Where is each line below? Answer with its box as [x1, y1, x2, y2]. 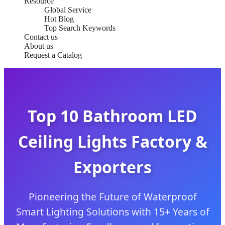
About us [24, 42, 53, 50]
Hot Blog [44, 15, 74, 23]
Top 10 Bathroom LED [28, 105, 197, 127]
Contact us [24, 33, 58, 41]
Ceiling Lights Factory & [18, 131, 207, 153]
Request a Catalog [24, 51, 82, 59]
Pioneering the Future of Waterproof [28, 190, 197, 204]
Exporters [73, 156, 152, 178]
